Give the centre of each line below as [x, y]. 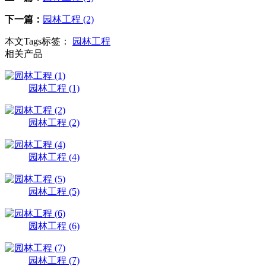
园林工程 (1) [54, 88]
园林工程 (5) [54, 191]
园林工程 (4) [54, 157]
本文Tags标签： [37, 41]
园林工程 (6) [54, 226]
